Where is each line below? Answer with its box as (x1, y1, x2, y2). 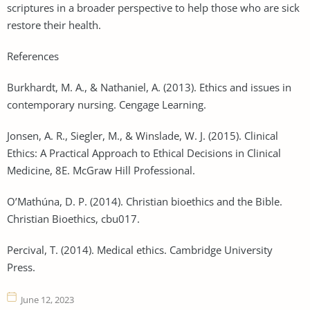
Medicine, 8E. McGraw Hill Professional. (7, 163, 195, 177)
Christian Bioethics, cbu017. (7, 211, 140, 226)
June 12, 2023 (21, 293, 74, 306)
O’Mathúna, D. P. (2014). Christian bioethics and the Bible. (7, 194, 282, 208)
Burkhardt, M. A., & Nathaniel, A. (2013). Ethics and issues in (7, 80, 291, 94)
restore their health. (7, 17, 101, 32)
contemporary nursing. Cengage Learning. (7, 97, 206, 111)
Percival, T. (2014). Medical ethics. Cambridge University (7, 242, 273, 257)
